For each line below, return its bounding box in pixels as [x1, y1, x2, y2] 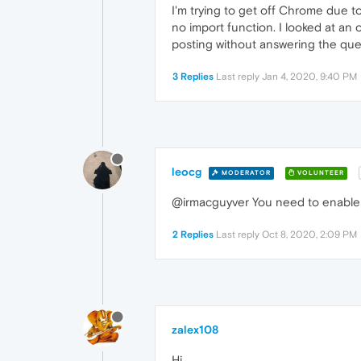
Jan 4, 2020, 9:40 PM [262, 71, 357, 82]
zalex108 [172, 323, 218, 337]
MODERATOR [219, 168, 271, 176]
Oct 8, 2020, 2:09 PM [262, 229, 357, 241]
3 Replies [172, 71, 214, 82]
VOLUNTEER [295, 168, 344, 176]
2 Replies [172, 229, 214, 241]
